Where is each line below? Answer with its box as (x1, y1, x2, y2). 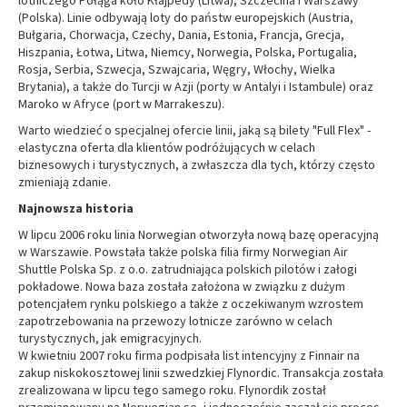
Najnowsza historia (18, 200, 134, 216)
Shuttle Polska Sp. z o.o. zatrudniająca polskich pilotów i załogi (18, 261, 357, 277)
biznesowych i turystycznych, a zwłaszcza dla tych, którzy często (18, 156, 375, 173)
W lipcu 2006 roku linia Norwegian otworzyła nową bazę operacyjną (18, 226, 379, 243)
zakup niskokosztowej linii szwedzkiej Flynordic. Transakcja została (18, 364, 383, 381)
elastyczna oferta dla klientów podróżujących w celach (18, 139, 315, 155)
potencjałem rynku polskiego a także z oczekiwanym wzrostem (18, 295, 363, 312)
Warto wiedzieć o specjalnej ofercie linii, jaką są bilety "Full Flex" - (18, 122, 371, 138)
